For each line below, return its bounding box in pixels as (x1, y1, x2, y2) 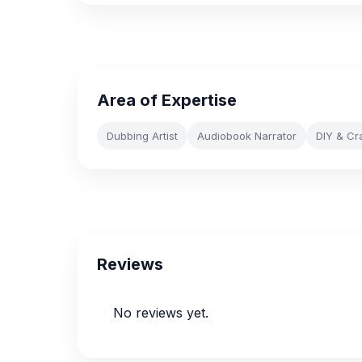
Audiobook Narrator (197, 129, 297, 142)
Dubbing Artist (107, 129, 178, 142)
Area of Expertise (97, 90, 237, 110)
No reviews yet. (113, 305, 208, 321)
